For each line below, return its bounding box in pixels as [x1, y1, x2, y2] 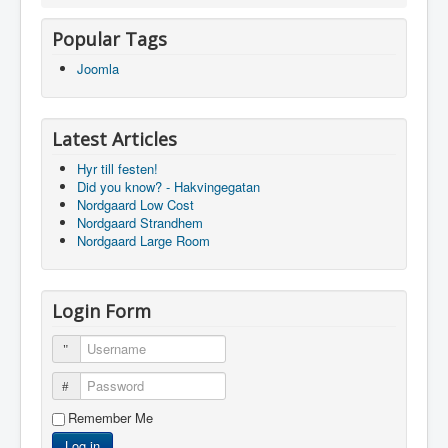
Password [75, 375, 133, 395]
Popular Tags [52, 26, 167, 51]
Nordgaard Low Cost [77, 194, 194, 214]
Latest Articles [52, 126, 177, 151]
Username [75, 338, 135, 358]
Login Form [52, 298, 151, 323]
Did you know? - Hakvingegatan [77, 176, 260, 196]
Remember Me [68, 407, 153, 427]
